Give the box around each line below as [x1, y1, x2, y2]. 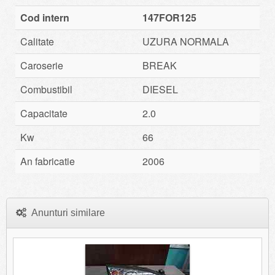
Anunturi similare [26, 207, 105, 218]
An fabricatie [20, 153, 75, 168]
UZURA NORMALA [142, 34, 229, 48]
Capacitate [20, 106, 68, 120]
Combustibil [20, 82, 72, 96]
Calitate [20, 34, 54, 48]
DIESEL [142, 82, 178, 96]
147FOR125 [142, 10, 196, 25]
